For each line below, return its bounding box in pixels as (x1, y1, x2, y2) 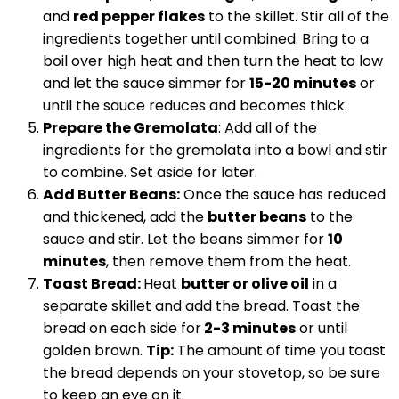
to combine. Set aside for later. (43, 162, 261, 183)
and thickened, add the (43, 207, 208, 227)
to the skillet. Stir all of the (205, 6, 389, 27)
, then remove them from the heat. (106, 251, 354, 272)
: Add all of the (218, 118, 317, 138)
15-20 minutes (249, 73, 356, 94)
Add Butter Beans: (43, 184, 180, 205)
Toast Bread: (43, 273, 143, 294)
